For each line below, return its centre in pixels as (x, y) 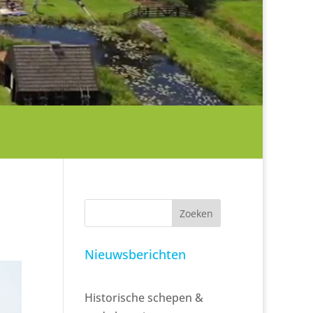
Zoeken (197, 213)
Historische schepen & (144, 298)
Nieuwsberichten (135, 254)
